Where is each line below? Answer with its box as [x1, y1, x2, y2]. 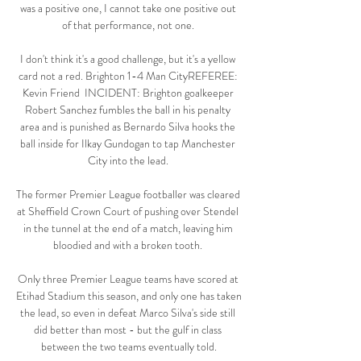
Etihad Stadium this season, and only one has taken [16, 288, 242, 305]
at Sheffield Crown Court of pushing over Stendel [17, 203, 239, 220]
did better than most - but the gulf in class [34, 322, 222, 338]
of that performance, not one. [61, 17, 197, 34]
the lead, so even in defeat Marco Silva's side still [20, 305, 235, 322]
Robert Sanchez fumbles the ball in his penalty [25, 102, 230, 118]
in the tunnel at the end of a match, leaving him [23, 220, 233, 237]
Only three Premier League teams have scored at [17, 271, 239, 288]
